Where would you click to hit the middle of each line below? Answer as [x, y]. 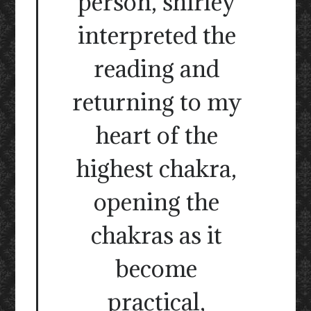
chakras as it [157, 235]
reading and [157, 69]
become [157, 269]
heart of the [157, 135]
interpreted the [157, 35]
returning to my [157, 102]
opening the [157, 202]
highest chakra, [157, 169]
